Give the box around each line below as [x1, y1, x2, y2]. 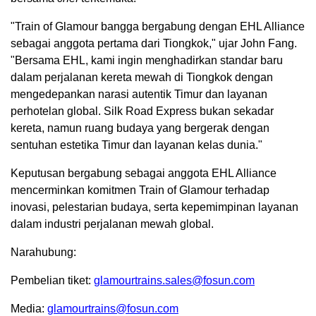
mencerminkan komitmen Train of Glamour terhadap [11, 183, 269, 196]
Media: [11, 302, 47, 315]
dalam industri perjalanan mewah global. [11, 217, 214, 230]
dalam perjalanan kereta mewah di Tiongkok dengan [11, 71, 273, 83]
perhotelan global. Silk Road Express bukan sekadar [11, 104, 274, 117]
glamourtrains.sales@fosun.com [94, 274, 255, 286]
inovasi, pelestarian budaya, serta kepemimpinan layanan [11, 200, 298, 213]
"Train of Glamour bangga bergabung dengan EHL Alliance [11, 20, 305, 32]
